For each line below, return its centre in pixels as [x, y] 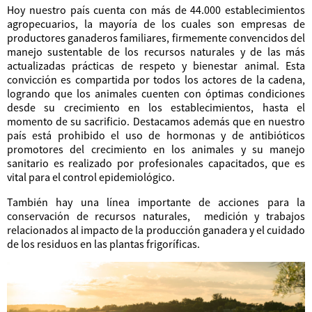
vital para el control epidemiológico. [91, 177]
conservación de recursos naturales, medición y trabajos [156, 216]
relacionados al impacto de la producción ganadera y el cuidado [156, 229]
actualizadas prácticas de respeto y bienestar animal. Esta [156, 65]
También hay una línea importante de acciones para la [156, 202]
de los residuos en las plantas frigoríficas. [103, 243]
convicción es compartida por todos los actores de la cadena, [156, 79]
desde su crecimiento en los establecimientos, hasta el [156, 107]
